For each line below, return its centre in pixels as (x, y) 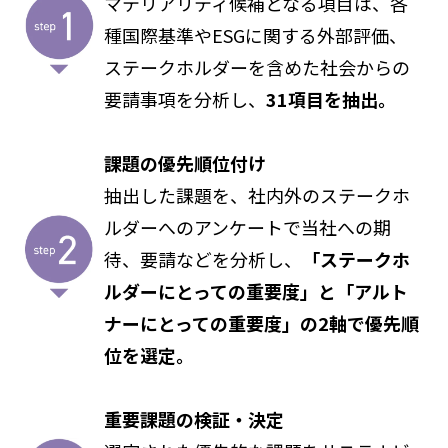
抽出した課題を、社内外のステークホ (256, 195)
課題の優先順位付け (184, 163)
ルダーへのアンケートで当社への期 (247, 227)
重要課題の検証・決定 (193, 419)
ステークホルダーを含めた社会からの (256, 67)
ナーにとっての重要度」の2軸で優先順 (261, 323)
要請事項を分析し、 (184, 99)
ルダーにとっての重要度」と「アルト (255, 291)
